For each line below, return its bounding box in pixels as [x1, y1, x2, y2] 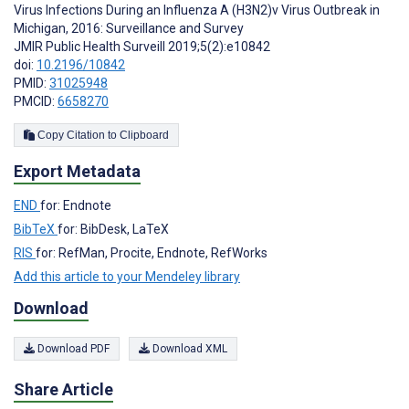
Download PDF [35, 342, 110, 356]
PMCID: [14, 94, 58, 109]
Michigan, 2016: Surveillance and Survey [14, 21, 244, 36]
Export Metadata [14, 161, 141, 181]
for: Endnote [40, 197, 111, 213]
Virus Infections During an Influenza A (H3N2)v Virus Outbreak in [14, 3, 380, 17]
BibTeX [14, 221, 58, 236]
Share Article [14, 380, 113, 400]
